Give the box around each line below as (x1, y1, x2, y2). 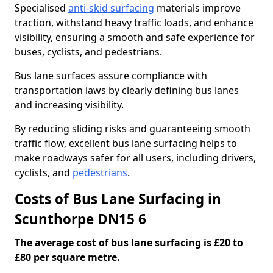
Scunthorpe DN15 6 (15, 210, 146, 229)
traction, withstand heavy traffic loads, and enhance (15, 16, 253, 29)
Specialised (15, 1, 68, 15)
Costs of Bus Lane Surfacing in (15, 190, 221, 208)
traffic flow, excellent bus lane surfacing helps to (15, 136, 237, 150)
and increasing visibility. (15, 98, 124, 112)
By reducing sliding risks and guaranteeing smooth (15, 122, 250, 135)
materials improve (154, 1, 241, 15)
